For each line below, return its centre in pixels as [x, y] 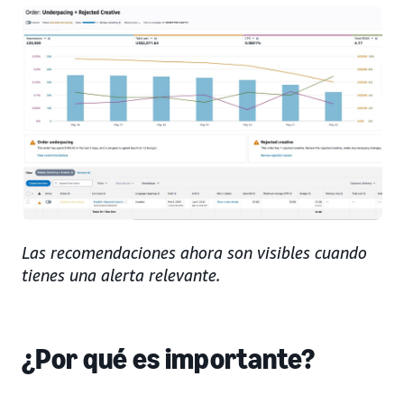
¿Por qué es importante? [169, 358]
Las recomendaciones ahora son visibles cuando [194, 252]
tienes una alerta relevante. [121, 275]
